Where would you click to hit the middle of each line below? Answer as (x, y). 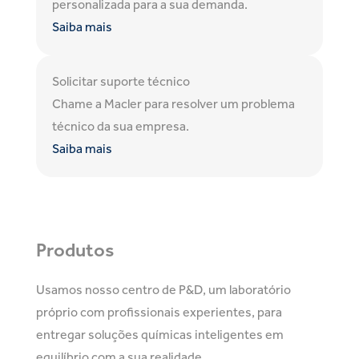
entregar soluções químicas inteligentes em (160, 336)
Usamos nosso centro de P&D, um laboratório (163, 291)
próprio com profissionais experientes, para (159, 314)
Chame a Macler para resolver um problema (173, 105)
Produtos (75, 252)
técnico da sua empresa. (121, 128)
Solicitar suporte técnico (121, 83)
